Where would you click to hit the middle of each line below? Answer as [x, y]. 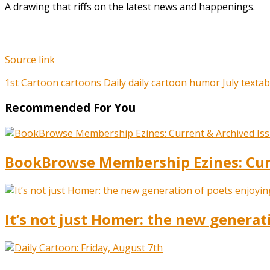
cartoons [81, 82]
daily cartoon [158, 82]
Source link [30, 59]
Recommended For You [70, 108]
